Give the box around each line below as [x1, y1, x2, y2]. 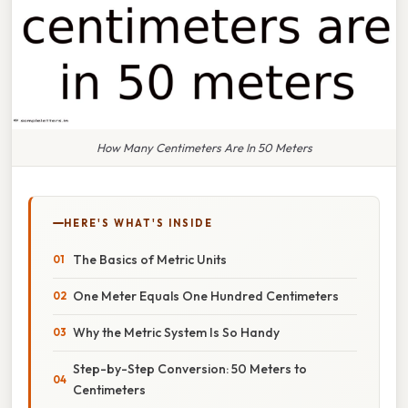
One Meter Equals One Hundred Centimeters [73, 287, 339, 304]
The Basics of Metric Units [73, 250, 227, 268]
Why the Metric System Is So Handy [73, 323, 280, 341]
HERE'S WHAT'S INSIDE [64, 216, 213, 229]
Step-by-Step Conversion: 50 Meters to [73, 360, 307, 377]
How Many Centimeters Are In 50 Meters [96, 139, 312, 155]
